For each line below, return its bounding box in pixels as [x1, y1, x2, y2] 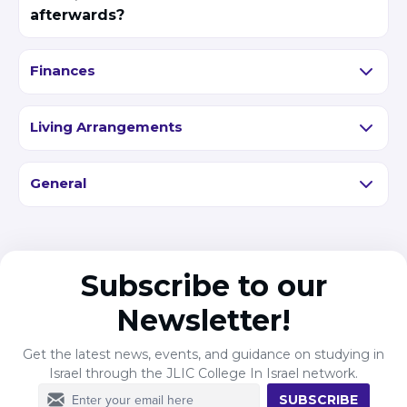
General [30, 174, 86, 192]
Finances [30, 62, 95, 79]
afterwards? [30, 6, 124, 24]
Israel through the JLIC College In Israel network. [49, 365, 358, 382]
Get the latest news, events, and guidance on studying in [23, 346, 384, 362]
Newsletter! [116, 303, 291, 338]
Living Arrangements [30, 118, 183, 135]
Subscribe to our [80, 268, 327, 303]
